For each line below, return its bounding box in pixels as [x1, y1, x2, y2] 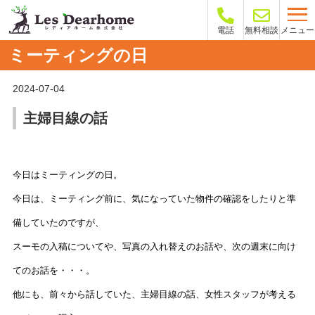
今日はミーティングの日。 [12, 169, 122, 181]
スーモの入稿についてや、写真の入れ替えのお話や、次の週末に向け [12, 241, 296, 252]
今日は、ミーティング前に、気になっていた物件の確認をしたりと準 [12, 193, 296, 205]
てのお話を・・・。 [12, 265, 95, 276]
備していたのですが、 [12, 217, 104, 229]
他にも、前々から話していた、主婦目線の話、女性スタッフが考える [12, 289, 296, 300]
